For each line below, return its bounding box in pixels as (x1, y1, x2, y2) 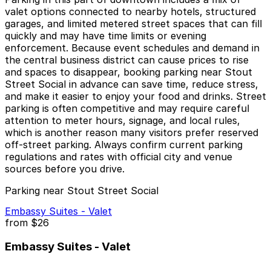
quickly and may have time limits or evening (5, 30, 206, 42)
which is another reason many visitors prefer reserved (5, 126, 258, 139)
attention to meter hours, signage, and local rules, (5, 114, 240, 127)
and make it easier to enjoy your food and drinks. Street (5, 90, 266, 103)
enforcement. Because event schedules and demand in (5, 42, 260, 54)
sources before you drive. (5, 163, 125, 175)
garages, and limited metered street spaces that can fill (5, 18, 262, 30)
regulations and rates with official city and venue (5, 151, 232, 163)
